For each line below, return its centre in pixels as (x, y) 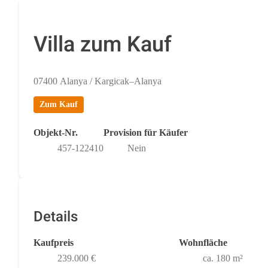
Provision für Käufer (146, 132)
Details (56, 217)
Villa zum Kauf (103, 44)
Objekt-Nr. (56, 132)
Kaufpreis (54, 242)
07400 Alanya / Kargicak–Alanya (98, 81)
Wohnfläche (203, 242)
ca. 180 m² (223, 258)
